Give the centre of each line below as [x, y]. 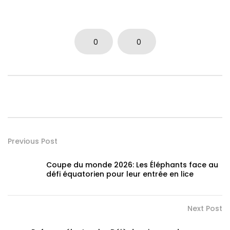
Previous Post [33, 141]
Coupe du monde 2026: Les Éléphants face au [132, 165]
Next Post [205, 208]
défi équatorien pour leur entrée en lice [120, 174]
